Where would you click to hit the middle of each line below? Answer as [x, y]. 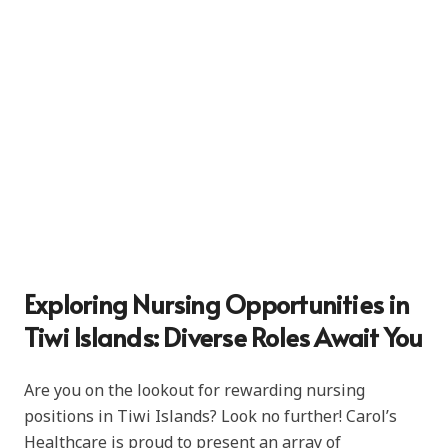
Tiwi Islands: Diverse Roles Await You [223, 336]
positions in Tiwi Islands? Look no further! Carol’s [210, 415]
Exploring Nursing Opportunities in [216, 303]
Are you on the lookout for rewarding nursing [194, 389]
